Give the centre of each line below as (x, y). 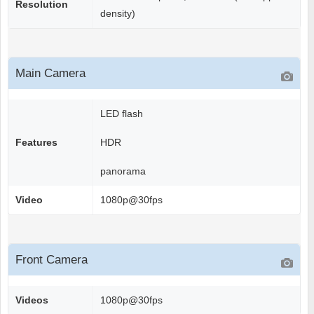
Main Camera (50, 74)
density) (118, 14)
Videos (32, 300)
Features (36, 143)
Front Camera (52, 260)
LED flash (122, 114)
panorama (123, 171)
